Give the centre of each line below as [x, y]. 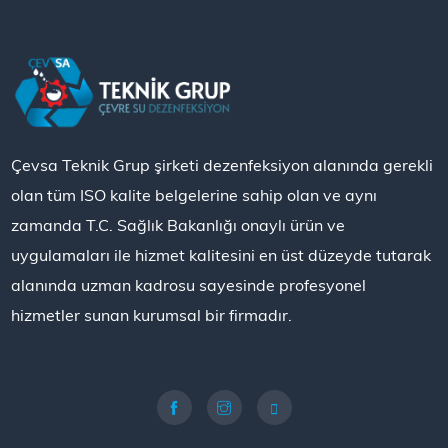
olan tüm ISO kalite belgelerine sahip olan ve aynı [194, 194]
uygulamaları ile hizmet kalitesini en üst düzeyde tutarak [221, 254]
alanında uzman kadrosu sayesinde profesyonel [189, 284]
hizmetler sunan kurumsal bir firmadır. [152, 314]
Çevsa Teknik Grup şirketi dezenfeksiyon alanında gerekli [222, 164]
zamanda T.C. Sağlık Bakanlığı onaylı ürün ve [178, 224]
